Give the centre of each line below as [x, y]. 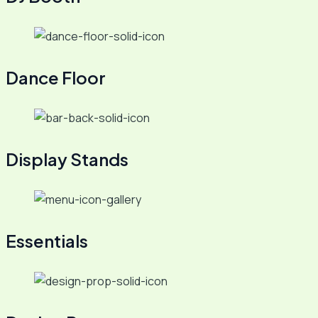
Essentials [47, 241]
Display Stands [67, 159]
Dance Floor [56, 78]
